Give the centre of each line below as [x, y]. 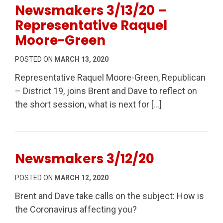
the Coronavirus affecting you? [76, 209]
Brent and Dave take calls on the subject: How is [110, 196]
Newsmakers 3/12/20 [85, 159]
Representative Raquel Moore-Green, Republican [110, 77]
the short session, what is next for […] [88, 104]
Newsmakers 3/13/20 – [91, 10]
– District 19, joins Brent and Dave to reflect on [106, 91]
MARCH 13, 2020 [81, 59]
